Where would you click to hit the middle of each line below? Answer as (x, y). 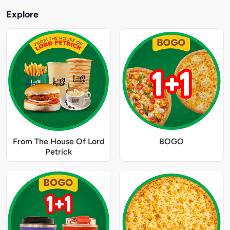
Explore (22, 14)
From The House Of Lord (59, 141)
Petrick (59, 151)
